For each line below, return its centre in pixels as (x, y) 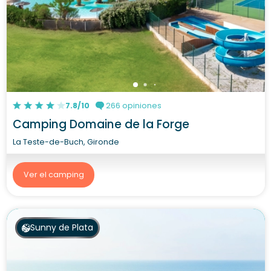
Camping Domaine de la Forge (101, 124)
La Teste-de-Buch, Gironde (66, 142)
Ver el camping (54, 175)
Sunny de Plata (61, 227)
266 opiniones (133, 105)
